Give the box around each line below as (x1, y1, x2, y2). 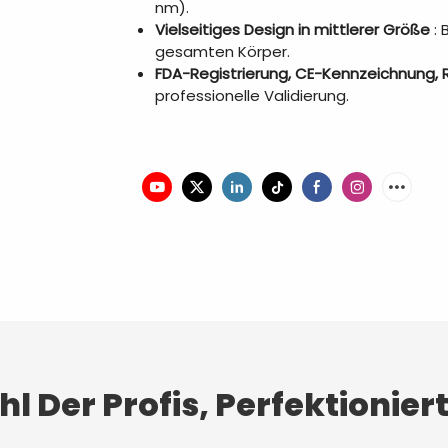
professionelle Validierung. (155, 84, 349, 106)
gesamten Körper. (155, 40, 290, 62)
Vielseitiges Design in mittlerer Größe (155, 18, 430, 40)
